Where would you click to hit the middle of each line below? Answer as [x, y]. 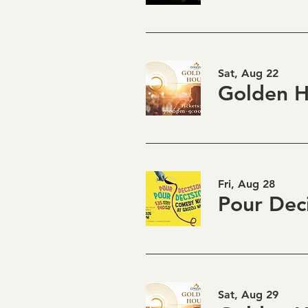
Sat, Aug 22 [248, 73]
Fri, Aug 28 [246, 184]
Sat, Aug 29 [248, 295]
